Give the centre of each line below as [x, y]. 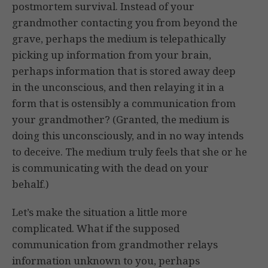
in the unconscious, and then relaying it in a [118, 87]
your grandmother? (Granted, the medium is [121, 120]
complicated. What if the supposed [96, 229]
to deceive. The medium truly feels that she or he [130, 152]
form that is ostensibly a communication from [124, 103]
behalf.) [31, 184]
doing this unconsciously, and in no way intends [128, 136]
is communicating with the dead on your [110, 168]
